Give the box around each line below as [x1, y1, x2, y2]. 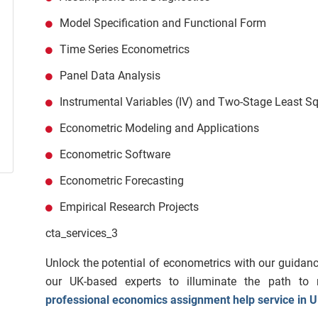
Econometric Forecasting [60, 174, 184, 187]
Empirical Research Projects [60, 200, 199, 214]
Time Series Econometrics [60, 43, 190, 56]
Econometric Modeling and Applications [60, 121, 259, 135]
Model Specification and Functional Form [60, 16, 266, 30]
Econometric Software [60, 148, 170, 161]
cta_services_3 [45, 226, 118, 240]
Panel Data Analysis [60, 69, 160, 82]
